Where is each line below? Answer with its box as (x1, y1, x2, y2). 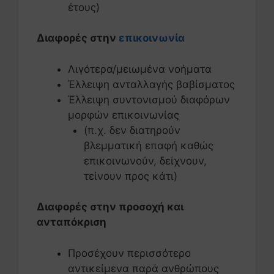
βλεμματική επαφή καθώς (83, 139, 213, 152)
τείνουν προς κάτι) (83, 169, 177, 182)
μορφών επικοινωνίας (68, 108, 179, 121)
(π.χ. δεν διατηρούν (83, 124, 180, 136)
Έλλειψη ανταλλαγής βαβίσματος (68, 78, 235, 91)
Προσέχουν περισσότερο (68, 246, 191, 259)
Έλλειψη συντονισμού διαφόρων (68, 93, 230, 106)
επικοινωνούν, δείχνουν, (83, 154, 207, 167)
